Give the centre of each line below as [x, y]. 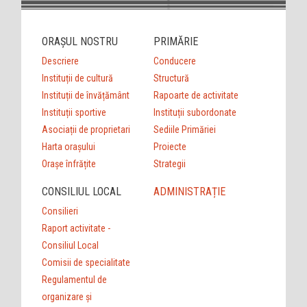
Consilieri [60, 211]
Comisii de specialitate [86, 262]
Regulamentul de [75, 279]
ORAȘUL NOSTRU [80, 41]
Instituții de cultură [78, 78]
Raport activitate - [76, 228]
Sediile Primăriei [184, 129]
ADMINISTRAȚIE [189, 191]
